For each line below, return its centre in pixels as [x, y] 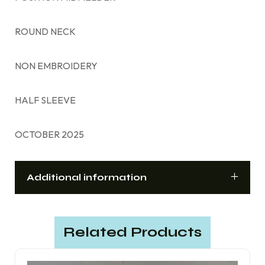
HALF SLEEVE [45, 100]
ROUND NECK [45, 31]
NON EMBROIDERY [56, 65]
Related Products [132, 232]
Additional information [87, 177]
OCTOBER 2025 [49, 134]
